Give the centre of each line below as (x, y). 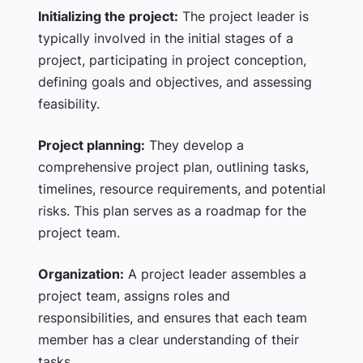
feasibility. (68, 104)
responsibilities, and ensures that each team (172, 318)
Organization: (81, 274)
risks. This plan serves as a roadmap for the (172, 211)
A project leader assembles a (215, 274)
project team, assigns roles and (134, 296)
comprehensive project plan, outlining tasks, (173, 167)
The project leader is (243, 16)
